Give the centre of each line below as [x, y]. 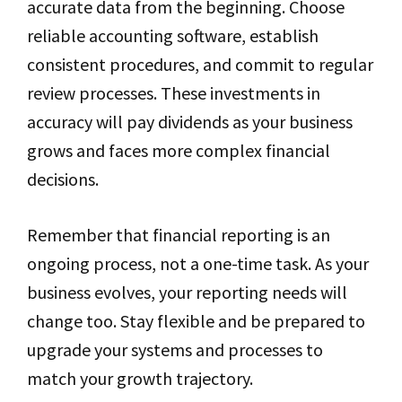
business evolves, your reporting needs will [187, 292]
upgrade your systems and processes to [175, 350]
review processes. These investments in [174, 93]
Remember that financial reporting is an [179, 235]
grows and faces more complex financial [179, 150]
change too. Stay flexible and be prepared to [196, 321]
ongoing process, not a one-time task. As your [198, 263]
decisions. [63, 179]
